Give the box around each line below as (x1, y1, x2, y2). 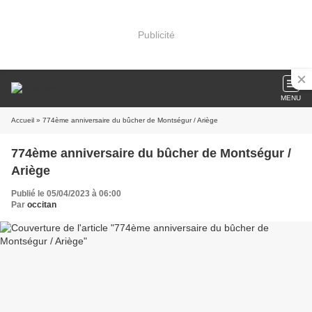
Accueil (11, 116, 34, 124)
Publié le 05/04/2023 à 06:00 (11, 189, 121, 198)
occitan (27, 200, 56, 210)
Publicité (137, 29, 175, 40)
